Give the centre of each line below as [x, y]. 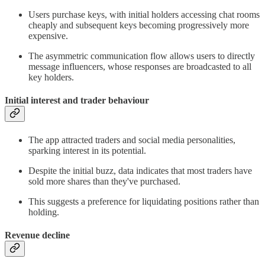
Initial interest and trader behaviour [77, 101]
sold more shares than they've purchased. [104, 181]
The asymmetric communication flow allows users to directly [142, 56]
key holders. [51, 77]
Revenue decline [37, 235]
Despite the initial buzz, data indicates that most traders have [140, 170]
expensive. [48, 36]
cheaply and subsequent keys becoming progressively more [139, 25]
